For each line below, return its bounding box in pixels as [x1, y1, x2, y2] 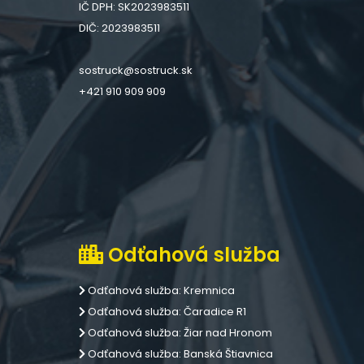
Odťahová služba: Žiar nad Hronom [85, 325, 272, 340]
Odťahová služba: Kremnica [85, 283, 235, 298]
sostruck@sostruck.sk [79, 63, 193, 78]
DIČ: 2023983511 [79, 20, 160, 36]
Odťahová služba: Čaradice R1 [85, 304, 246, 319]
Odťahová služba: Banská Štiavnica [85, 346, 273, 362]
